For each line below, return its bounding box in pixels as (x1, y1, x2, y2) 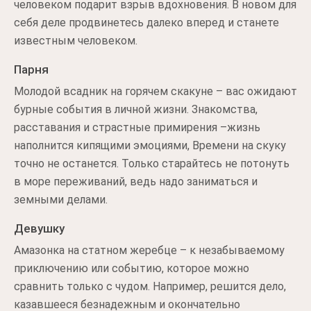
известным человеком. (14, 33, 137, 47)
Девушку (14, 221, 65, 235)
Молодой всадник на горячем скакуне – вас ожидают (14, 84, 297, 98)
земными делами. (14, 192, 108, 206)
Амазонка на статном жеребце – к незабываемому (14, 243, 285, 257)
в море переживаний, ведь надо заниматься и (14, 174, 258, 188)
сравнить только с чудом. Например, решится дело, (14, 279, 286, 293)
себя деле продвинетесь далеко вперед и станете (14, 15, 279, 29)
